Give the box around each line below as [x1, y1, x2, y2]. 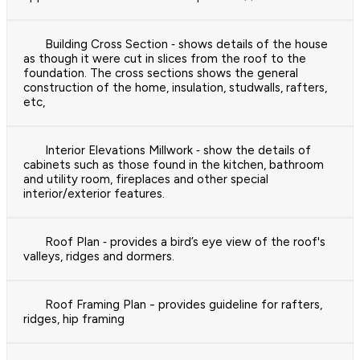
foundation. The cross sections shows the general [23, 66, 298, 81]
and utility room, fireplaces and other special [23, 172, 268, 187]
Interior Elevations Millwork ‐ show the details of [45, 143, 311, 158]
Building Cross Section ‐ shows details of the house [45, 37, 328, 52]
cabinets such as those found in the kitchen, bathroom [23, 157, 324, 173]
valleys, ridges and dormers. [23, 249, 174, 264]
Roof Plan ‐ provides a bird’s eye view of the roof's [45, 235, 325, 250]
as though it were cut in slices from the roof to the [23, 51, 306, 67]
